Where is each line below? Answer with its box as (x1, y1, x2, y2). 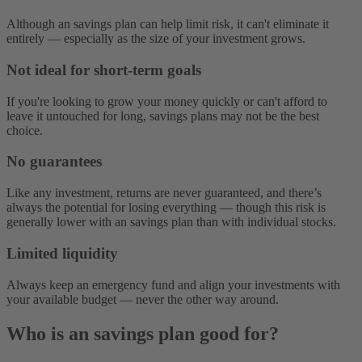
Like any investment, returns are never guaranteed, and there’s (6, 186, 322, 200)
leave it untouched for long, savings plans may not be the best (6, 108, 319, 123)
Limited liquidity (6, 244, 118, 262)
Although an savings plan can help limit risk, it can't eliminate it (6, 17, 329, 32)
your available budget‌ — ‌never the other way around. (6, 292, 279, 306)
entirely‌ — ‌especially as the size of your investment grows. (6, 32, 305, 46)
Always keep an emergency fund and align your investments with (6, 277, 340, 292)
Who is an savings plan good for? (6, 322, 279, 344)
